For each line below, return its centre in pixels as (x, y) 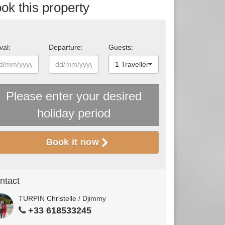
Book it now (74, 142)
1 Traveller (132, 65)
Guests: (121, 47)
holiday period (74, 114)
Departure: (66, 47)
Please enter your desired (74, 96)
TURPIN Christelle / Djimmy (62, 198)
